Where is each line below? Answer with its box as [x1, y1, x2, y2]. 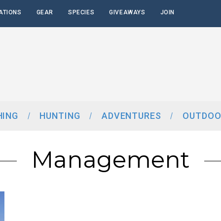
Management [32, 146, 189, 174]
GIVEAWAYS [109, 9, 146, 16]
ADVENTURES [101, 110, 161, 121]
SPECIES [68, 9, 95, 16]
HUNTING [39, 110, 80, 121]
